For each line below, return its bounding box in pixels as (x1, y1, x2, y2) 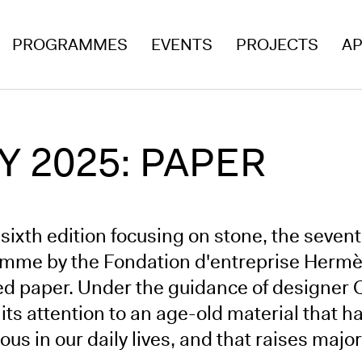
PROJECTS (235, 34, 318, 55)
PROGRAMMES (11, 34, 128, 55)
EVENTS (150, 34, 213, 55)
